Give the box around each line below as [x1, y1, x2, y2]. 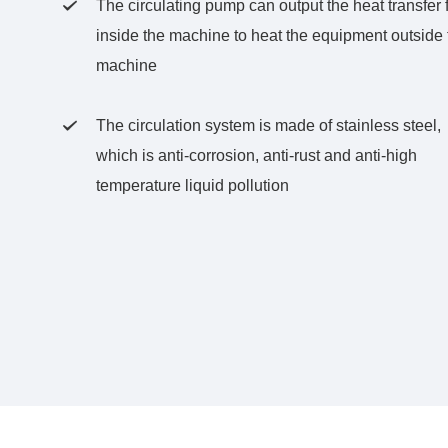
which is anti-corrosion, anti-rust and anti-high [95, 147, 417, 164]
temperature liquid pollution [95, 177, 289, 194]
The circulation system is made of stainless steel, [95, 117, 441, 134]
